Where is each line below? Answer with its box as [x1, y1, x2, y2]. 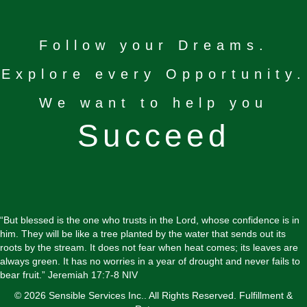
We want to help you [39, 95, 268, 111]
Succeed [77, 118, 230, 154]
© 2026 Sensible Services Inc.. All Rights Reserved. [14, 290, 239, 302]
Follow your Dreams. [38, 38, 269, 53]
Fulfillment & [239, 290, 293, 302]
